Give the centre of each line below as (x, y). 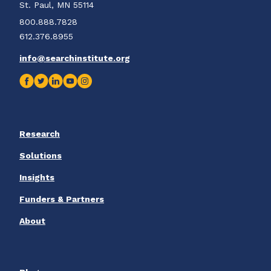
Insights (37, 178)
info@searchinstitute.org (75, 58)
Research (40, 134)
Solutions (41, 156)
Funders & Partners (62, 199)
